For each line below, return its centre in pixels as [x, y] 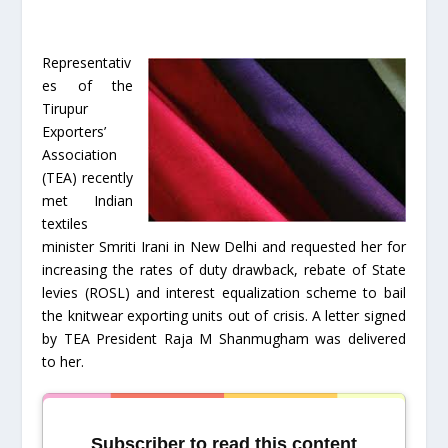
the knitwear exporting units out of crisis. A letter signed [224, 315]
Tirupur [65, 108]
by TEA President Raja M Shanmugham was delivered [224, 338]
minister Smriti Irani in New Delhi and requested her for [224, 246]
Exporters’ [74, 131]
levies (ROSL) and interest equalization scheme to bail [224, 292]
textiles [65, 223]
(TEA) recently [87, 177]
